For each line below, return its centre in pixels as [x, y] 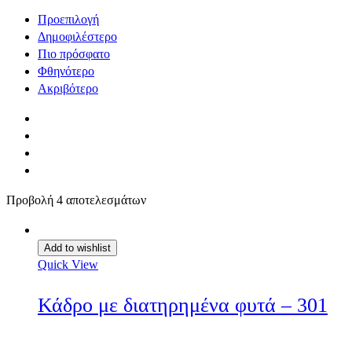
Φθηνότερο [66, 71]
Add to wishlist [77, 248]
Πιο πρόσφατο [74, 54]
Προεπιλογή [68, 20]
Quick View [68, 265]
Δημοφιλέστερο [77, 37]
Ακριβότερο [68, 89]
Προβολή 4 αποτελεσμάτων [76, 200]
